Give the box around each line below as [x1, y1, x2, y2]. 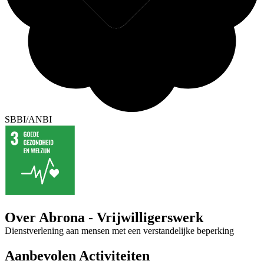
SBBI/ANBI [5, 114, 52, 124]
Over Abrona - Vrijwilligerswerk [5, 209, 203, 225]
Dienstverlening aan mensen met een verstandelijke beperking [5, 225, 234, 236]
